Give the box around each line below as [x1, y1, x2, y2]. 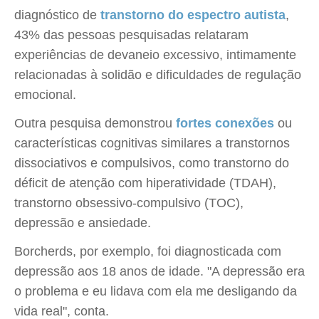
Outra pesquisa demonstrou [14, 116, 176, 130]
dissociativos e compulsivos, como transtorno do [14, 156, 289, 170]
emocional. [14, 88, 76, 102]
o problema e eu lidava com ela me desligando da [14, 284, 297, 298]
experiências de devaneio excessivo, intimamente [14, 48, 296, 62]
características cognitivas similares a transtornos [14, 136, 290, 150]
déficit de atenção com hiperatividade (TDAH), [14, 176, 276, 190]
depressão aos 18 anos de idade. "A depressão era [14, 264, 305, 278]
